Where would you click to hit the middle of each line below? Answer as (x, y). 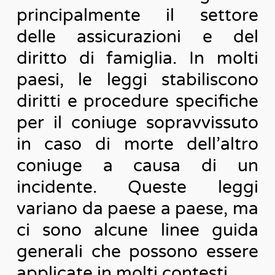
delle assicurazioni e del (137, 37)
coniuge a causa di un (137, 165)
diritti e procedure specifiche (137, 101)
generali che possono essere (137, 251)
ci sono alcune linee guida (137, 230)
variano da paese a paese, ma (137, 208)
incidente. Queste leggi (137, 187)
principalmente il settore (137, 15)
